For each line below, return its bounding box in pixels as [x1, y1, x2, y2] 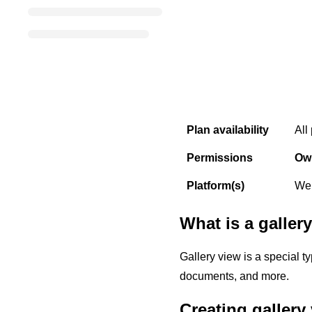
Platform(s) [187, 180, 244, 192]
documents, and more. [180, 270, 289, 282]
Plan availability [187, 124, 269, 136]
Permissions [187, 152, 253, 164]
